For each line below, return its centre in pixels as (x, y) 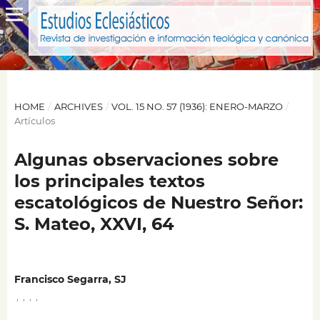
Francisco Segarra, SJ (70, 279)
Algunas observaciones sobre (146, 159)
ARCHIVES (78, 106)
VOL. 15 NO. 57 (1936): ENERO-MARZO (197, 106)
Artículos (34, 120)
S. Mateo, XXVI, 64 (94, 224)
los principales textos (109, 181)
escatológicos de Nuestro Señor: (158, 202)
